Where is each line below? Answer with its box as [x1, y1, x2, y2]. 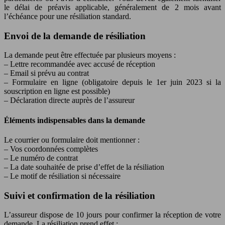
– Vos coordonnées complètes [4, 144, 98, 153]
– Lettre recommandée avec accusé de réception [4, 60, 155, 69]
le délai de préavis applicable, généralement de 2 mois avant [4, 3, 221, 12]
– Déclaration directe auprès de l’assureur [4, 96, 135, 105]
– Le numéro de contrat [4, 153, 78, 162]
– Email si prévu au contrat [4, 69, 89, 78]
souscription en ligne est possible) [4, 87, 110, 96]
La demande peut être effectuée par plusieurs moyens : [4, 51, 176, 60]
